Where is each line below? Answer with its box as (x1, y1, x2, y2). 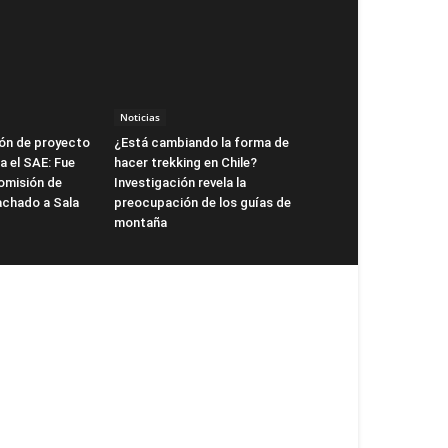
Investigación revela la (114, 174, 246, 190)
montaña (114, 214, 167, 230)
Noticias (120, 109, 160, 124)
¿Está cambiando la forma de (114, 134, 289, 150)
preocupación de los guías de (114, 194, 291, 210)
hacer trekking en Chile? (114, 154, 257, 170)
